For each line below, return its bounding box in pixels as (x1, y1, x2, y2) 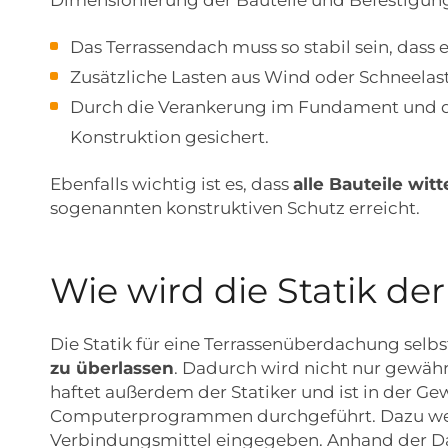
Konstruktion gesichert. (70, 127, 269, 148)
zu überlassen (50, 358, 174, 379)
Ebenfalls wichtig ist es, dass (50, 174, 293, 195)
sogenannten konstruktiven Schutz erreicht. (50, 198, 420, 219)
